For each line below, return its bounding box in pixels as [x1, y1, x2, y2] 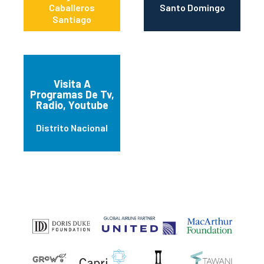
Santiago [52, 14, 91, 25]
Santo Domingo [159, 2, 225, 14]
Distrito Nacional [36, 122, 108, 134]
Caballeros [49, 2, 95, 14]
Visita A [53, 77, 91, 91]
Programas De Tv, [29, 88, 114, 101]
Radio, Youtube [35, 98, 108, 112]
